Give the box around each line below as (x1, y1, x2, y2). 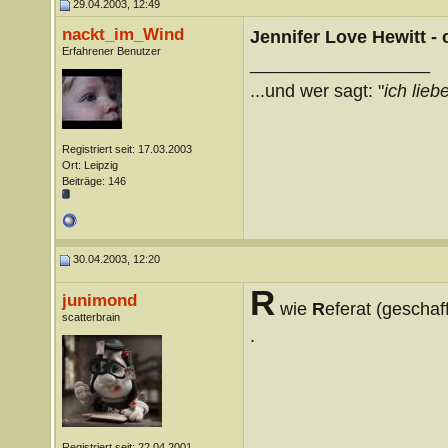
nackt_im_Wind (61, 24, 184, 44)
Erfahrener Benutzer (61, 45, 161, 57)
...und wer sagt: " (249, 80, 384, 101)
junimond (61, 290, 137, 310)
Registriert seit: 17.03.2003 (61, 143, 192, 155)
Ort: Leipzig (61, 159, 118, 171)
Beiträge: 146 (61, 175, 126, 187)
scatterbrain (61, 311, 120, 323)
